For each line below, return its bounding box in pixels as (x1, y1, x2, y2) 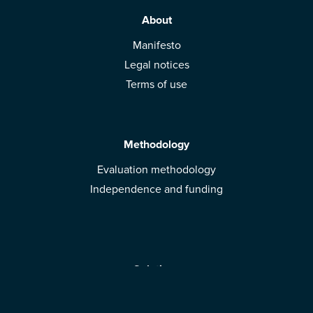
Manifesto (132, 38, 181, 52)
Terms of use (126, 77, 187, 92)
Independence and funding (90, 182, 223, 197)
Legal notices (124, 57, 189, 72)
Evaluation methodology (97, 163, 216, 177)
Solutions (133, 263, 180, 277)
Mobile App (128, 288, 185, 303)
